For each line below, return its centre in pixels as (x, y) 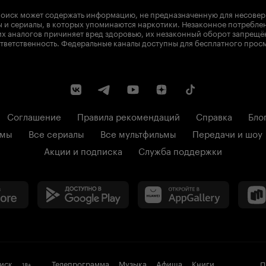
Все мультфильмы (138, 133)
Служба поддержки (180, 150)
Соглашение (34, 116)
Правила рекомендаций (129, 116)
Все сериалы (56, 133)
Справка (214, 116)
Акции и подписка (83, 150)
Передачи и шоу (227, 133)
